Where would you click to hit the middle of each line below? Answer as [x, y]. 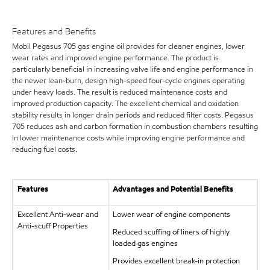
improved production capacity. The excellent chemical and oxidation [125, 103]
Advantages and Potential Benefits [173, 189]
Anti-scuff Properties [52, 226]
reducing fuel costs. [45, 149]
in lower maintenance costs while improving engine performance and [128, 138]
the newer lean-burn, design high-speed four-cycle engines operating [128, 80]
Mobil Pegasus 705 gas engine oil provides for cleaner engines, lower [128, 46]
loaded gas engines [145, 243]
